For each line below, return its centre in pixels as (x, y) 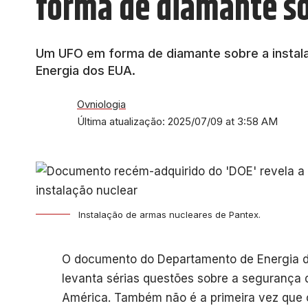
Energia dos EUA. (86, 70)
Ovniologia (101, 104)
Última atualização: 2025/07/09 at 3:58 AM (177, 122)
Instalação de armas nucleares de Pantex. (169, 214)
